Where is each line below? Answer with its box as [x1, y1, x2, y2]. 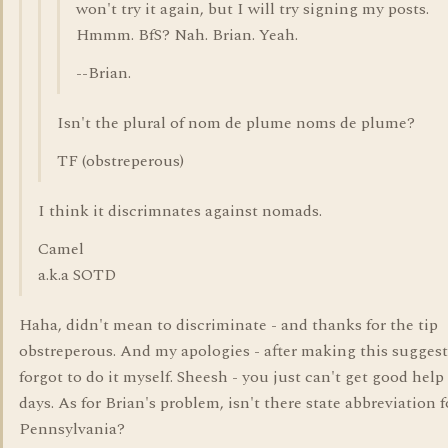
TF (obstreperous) [57, 149, 184, 173]
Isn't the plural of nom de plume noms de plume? [57, 111, 415, 135]
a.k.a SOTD [38, 263, 116, 287]
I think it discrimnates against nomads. [38, 199, 322, 223]
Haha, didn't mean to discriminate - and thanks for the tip [19, 313, 438, 337]
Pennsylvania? [19, 417, 125, 441]
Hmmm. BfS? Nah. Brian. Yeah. [76, 23, 298, 47]
